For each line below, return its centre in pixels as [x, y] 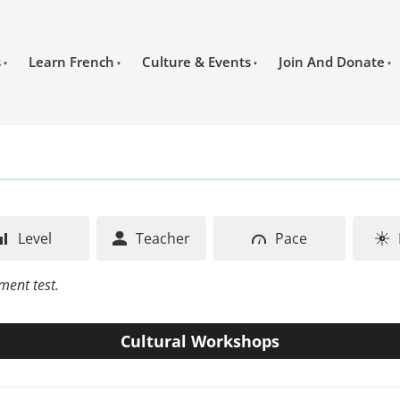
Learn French [71, 62]
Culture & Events [196, 62]
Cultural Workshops [200, 341]
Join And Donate [331, 62]
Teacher [161, 238]
